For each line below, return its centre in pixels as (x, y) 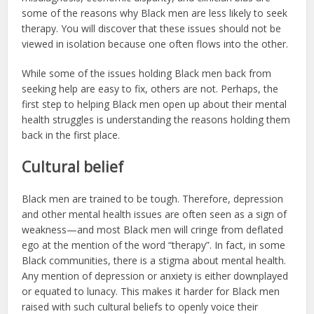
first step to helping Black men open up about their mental (155, 104)
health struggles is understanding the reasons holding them (156, 119)
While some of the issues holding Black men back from (147, 73)
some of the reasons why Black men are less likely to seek (155, 13)
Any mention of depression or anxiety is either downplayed (155, 275)
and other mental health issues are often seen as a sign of (155, 214)
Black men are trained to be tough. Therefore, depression (153, 198)
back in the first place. (71, 135)
